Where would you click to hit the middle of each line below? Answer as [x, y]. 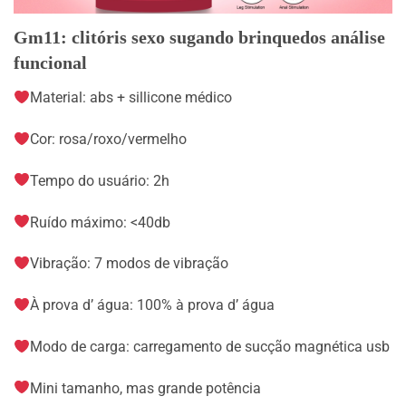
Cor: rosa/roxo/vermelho [109, 139]
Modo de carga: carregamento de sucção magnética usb [210, 346]
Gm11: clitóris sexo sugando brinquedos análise [199, 38]
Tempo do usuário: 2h [100, 180]
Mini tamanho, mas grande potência [146, 388]
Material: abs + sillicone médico [131, 98]
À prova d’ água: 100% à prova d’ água [153, 305]
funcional [50, 63]
